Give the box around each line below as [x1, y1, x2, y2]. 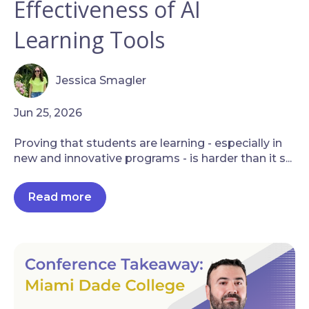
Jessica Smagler [56, 73, 147, 87]
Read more [28, 190, 92, 203]
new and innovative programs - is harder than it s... [14, 152, 292, 166]
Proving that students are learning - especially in [14, 137, 282, 150]
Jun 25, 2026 [14, 106, 82, 119]
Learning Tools [14, 25, 165, 55]
